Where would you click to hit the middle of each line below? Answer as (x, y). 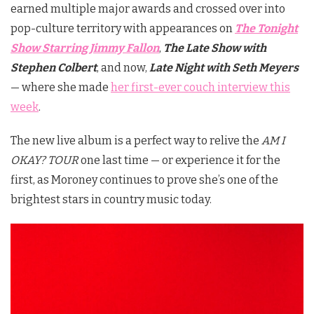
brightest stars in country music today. (111, 199)
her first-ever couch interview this (200, 87)
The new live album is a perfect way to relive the (136, 140)
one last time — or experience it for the (179, 160)
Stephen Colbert (54, 67)
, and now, (123, 67)
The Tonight (266, 28)
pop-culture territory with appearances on (123, 28)
